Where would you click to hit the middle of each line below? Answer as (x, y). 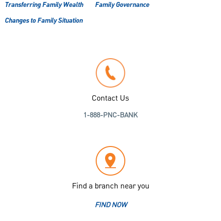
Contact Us (110, 99)
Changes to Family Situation (44, 21)
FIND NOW (110, 205)
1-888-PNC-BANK (110, 116)
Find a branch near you (110, 187)
